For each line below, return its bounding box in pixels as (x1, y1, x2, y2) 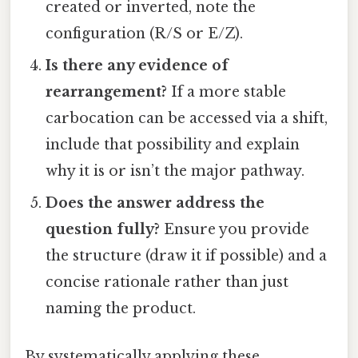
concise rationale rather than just (46, 273, 289, 292)
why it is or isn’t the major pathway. (46, 162, 305, 181)
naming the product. (46, 300, 197, 318)
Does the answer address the (46, 194, 265, 213)
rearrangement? (46, 83, 168, 101)
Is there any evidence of (46, 57, 229, 75)
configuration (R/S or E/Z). (46, 25, 244, 43)
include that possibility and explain (46, 136, 300, 154)
